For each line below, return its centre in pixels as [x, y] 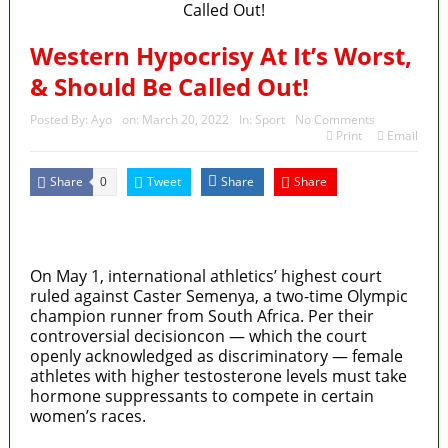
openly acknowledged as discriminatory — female [216, 355]
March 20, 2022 [185, 119]
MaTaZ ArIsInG [85, 215]
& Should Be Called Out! [169, 86]
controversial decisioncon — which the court [198, 335]
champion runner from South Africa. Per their [201, 315]
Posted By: [60, 119]
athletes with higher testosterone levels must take [218, 375]
